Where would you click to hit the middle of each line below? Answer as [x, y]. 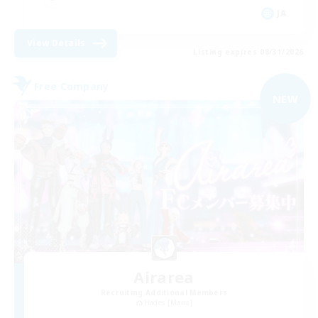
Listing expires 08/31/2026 [248, 52]
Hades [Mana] [168, 302]
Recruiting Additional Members [164, 292]
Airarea [164, 276]
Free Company [72, 86]
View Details [56, 43]
